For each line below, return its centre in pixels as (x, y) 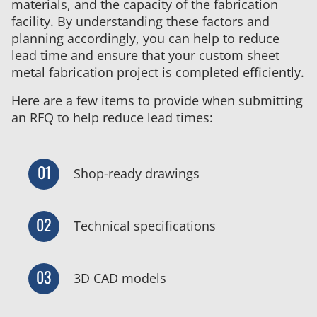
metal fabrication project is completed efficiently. (158, 72)
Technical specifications (145, 226)
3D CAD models (120, 278)
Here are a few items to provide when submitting (157, 100)
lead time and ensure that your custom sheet (145, 55)
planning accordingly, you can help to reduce (145, 38)
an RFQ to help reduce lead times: (112, 117)
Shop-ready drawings (137, 174)
